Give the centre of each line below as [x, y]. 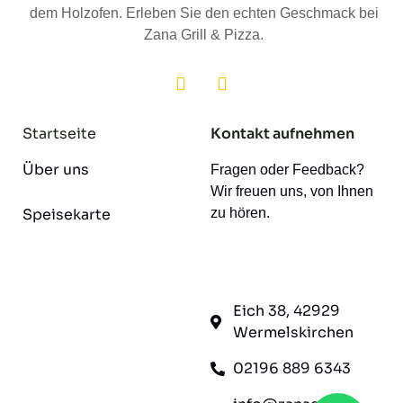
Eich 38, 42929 [287, 310]
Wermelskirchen [293, 332]
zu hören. [240, 213]
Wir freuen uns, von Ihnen [292, 192]
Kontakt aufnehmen [282, 134]
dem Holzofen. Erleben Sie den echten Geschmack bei [204, 13]
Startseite [59, 134]
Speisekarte [67, 215]
